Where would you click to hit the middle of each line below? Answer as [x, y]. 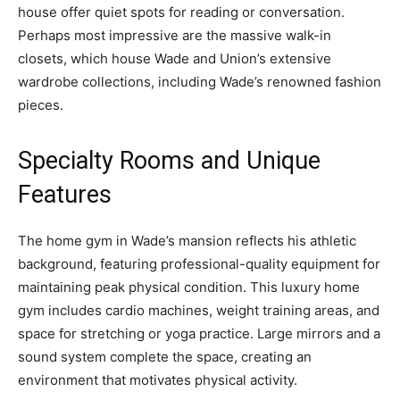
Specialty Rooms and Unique [169, 161]
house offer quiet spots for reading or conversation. [181, 12]
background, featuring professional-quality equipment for [199, 264]
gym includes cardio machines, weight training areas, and [199, 311]
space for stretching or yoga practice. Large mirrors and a [199, 334]
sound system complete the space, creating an [165, 357]
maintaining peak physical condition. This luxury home [189, 287]
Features [65, 195]
